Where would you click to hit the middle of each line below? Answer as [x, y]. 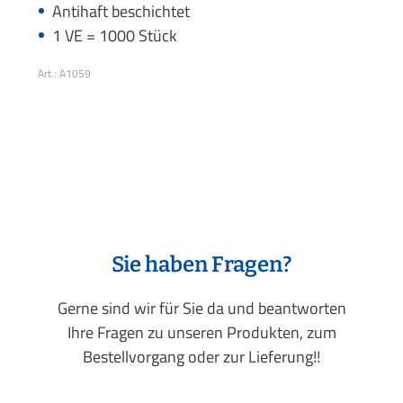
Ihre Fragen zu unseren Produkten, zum [201, 332]
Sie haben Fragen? [201, 264]
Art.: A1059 [64, 73]
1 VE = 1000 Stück [115, 35]
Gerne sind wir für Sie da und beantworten [201, 308]
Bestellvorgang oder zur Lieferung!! [201, 356]
